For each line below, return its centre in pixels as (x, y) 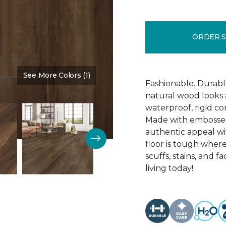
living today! (169, 168)
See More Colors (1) (56, 75)
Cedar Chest (178, 75)
